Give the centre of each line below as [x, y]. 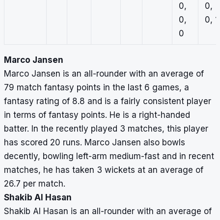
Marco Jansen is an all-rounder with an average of [104, 74]
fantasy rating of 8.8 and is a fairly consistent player [108, 101]
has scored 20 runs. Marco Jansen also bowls [95, 143]
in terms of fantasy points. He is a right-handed [97, 115]
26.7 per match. [36, 184]
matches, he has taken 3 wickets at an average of [104, 170]
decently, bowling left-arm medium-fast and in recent [109, 156]
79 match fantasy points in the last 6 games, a [96, 88]
